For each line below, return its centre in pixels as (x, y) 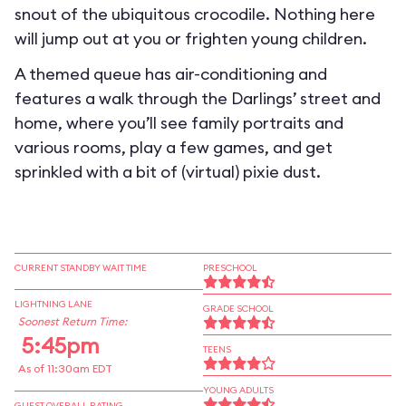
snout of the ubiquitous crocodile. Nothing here (195, 14)
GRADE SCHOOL (238, 309)
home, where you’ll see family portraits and (179, 123)
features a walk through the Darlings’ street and (198, 98)
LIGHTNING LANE (53, 304)
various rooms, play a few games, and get (174, 147)
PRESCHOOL (230, 268)
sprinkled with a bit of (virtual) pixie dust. (168, 172)
